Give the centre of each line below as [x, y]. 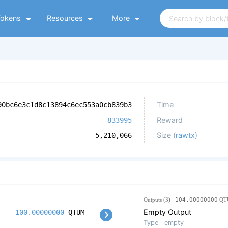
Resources [65, 18]
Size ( [166, 135]
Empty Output [167, 212]
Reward [170, 120]
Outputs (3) [159, 200]
